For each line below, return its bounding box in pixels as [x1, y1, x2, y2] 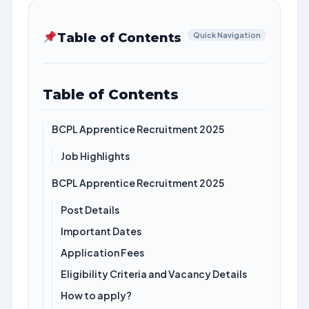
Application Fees [61, 246, 144, 259]
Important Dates [61, 225, 141, 237]
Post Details [61, 203, 119, 216]
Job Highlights [61, 150, 130, 162]
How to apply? [61, 289, 132, 301]
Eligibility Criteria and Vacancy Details [61, 268, 247, 280]
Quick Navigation [193, 30, 261, 39]
